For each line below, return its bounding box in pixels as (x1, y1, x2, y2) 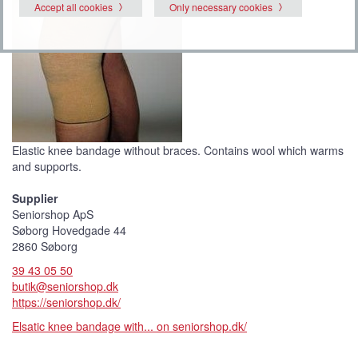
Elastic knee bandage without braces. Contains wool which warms (12, 141, 344, 158)
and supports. (12, 157, 82, 174)
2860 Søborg (12, 237, 78, 254)
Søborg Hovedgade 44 (12, 221, 126, 238)
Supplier (12, 189, 58, 206)
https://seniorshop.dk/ (12, 293, 121, 310)
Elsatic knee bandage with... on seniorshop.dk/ (12, 317, 247, 334)
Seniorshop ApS (12, 205, 93, 222)
